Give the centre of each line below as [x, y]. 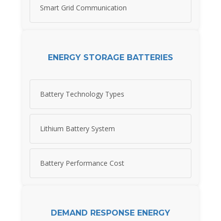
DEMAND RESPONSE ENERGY [110, 213]
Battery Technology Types [82, 94]
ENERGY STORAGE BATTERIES [110, 57]
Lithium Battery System [77, 129]
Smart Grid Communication [83, 8]
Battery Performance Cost [82, 163]
